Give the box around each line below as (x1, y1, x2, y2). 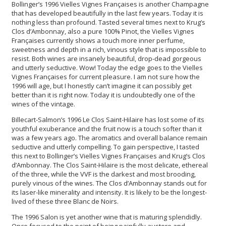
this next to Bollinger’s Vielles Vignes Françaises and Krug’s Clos (12, 151, 205, 160)
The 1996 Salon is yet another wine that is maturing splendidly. (12, 212, 202, 221)
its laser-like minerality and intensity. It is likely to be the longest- (12, 187, 207, 197)
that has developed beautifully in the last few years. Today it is (12, 8, 203, 18)
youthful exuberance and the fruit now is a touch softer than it (12, 124, 202, 133)
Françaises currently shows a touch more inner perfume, (12, 35, 185, 45)
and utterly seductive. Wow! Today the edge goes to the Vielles (12, 63, 203, 72)
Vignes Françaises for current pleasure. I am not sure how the (12, 72, 200, 81)
